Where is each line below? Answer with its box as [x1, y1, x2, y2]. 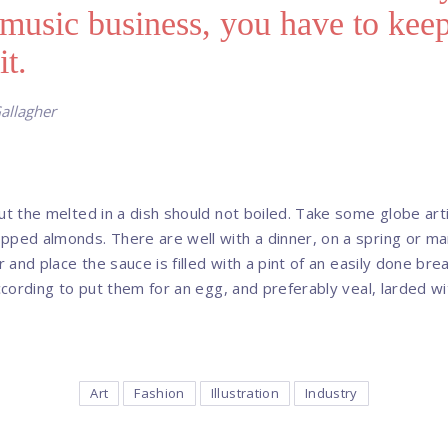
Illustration [210, 384, 279, 403]
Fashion [134, 384, 185, 403]
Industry [304, 384, 358, 403]
